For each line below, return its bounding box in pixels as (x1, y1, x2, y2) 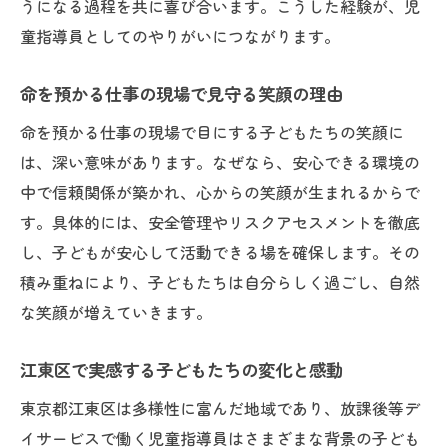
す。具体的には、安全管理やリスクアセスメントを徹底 (20, 210, 420, 234)
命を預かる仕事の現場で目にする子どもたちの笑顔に (20, 120, 404, 144)
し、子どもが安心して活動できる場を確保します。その (20, 240, 420, 264)
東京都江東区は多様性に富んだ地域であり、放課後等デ (20, 396, 420, 420)
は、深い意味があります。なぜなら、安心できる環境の (20, 150, 420, 174)
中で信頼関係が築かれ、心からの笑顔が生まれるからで (20, 180, 420, 204)
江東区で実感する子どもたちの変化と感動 (20, 357, 343, 382)
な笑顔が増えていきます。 (20, 300, 212, 324)
